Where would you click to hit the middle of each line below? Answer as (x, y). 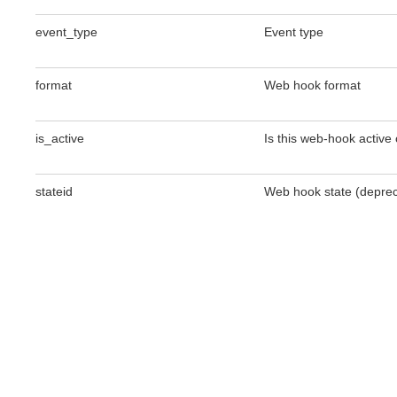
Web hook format (312, 85)
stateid (54, 191)
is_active (60, 138)
